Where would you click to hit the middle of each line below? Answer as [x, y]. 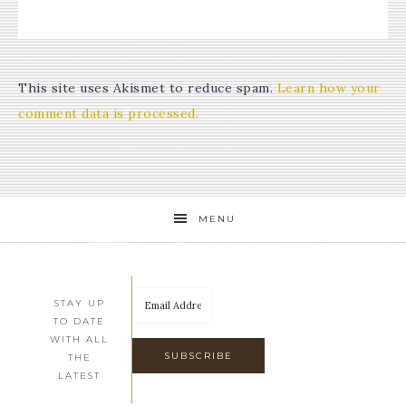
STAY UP [79, 303]
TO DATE [80, 321]
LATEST [80, 376]
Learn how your [329, 88]
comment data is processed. [108, 113]
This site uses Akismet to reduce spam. [148, 88]
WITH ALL [80, 339]
